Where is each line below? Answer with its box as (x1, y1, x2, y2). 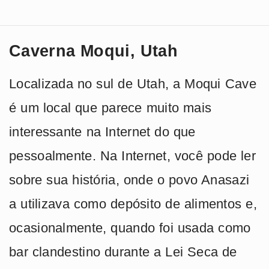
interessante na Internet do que (9, 124, 196, 140)
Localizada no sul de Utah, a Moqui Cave (9, 76, 256, 92)
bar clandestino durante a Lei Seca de (9, 244, 237, 260)
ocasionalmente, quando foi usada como (9, 220, 251, 236)
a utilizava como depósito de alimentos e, (9, 196, 257, 212)
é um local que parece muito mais (9, 100, 212, 116)
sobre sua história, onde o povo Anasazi (9, 172, 250, 188)
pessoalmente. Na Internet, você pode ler (9, 148, 256, 164)
